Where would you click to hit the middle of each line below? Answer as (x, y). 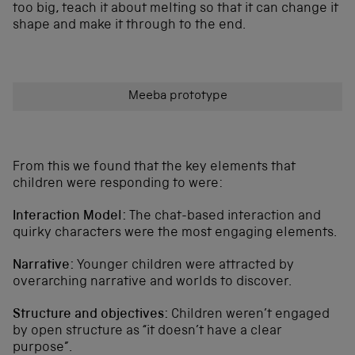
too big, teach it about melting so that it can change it (176, 9)
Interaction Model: (69, 216)
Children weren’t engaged (249, 315)
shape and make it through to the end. (129, 25)
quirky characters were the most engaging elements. (175, 233)
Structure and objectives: (90, 315)
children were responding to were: (118, 184)
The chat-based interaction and (223, 216)
